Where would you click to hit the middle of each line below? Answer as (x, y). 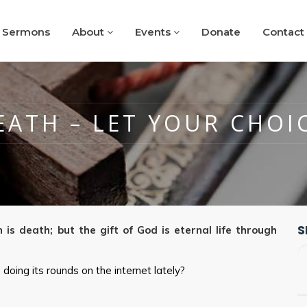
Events (154, 32)
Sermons (26, 32)
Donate (221, 32)
